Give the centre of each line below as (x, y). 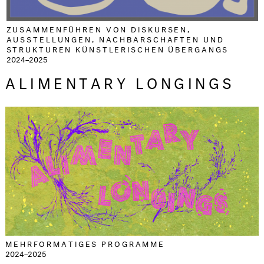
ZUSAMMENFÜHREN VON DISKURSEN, (99, 29)
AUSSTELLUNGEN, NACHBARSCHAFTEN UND (115, 39)
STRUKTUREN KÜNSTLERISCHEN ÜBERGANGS (118, 49)
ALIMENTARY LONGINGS (132, 82)
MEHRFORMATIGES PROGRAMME (85, 242)
